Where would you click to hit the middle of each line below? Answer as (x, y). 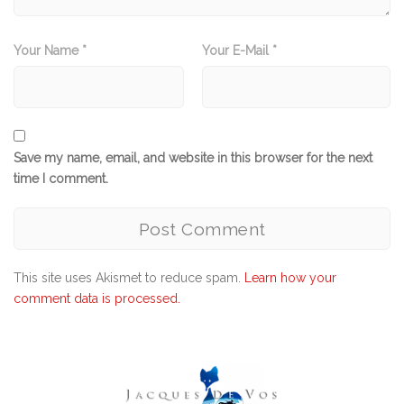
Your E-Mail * (239, 50)
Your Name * (50, 50)
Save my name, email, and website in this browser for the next (193, 158)
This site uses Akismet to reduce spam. (129, 278)
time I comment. (61, 179)
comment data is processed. (97, 298)
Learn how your (290, 278)
